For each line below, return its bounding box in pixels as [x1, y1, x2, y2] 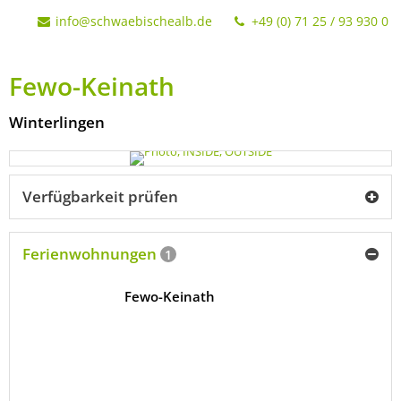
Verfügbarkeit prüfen [22, 186, 178, 207]
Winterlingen [9, 112, 105, 132]
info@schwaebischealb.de [52, 13, 217, 30]
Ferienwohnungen [22, 243, 160, 264]
